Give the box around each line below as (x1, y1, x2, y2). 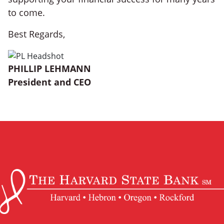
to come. (8, 6, 45, 19)
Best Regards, (8, 28, 65, 40)
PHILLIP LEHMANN (8, 62, 91, 74)
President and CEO (8, 75, 91, 88)
